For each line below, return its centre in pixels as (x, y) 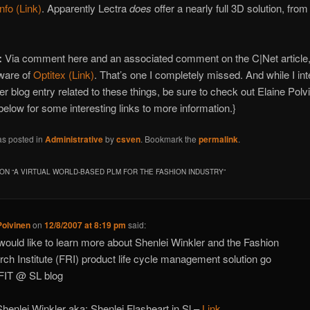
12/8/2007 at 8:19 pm (85, 225)
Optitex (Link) (64, 74)
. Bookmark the (170, 139)
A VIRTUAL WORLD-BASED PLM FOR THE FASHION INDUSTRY (119, 171)
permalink (219, 139)
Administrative (74, 139)
